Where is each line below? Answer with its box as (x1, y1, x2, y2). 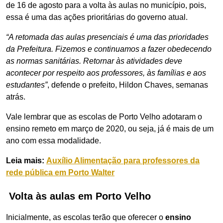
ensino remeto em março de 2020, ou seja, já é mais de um (6, 124, 214, 133)
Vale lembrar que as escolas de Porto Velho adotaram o (6, 112, 202, 121)
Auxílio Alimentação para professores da (46, 156, 200, 165)
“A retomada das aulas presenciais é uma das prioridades (6, 33, 209, 41)
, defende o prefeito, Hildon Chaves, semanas (47, 81, 208, 89)
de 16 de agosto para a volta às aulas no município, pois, (6, 1, 206, 9)
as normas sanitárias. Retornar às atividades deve (6, 57, 182, 65)
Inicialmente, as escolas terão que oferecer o (6, 213, 165, 222)
